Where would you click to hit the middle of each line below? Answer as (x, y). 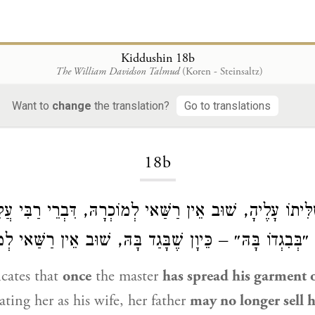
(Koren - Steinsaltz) (222, 71)
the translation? (130, 105)
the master (127, 276)
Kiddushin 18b (157, 58)
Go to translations (227, 105)
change (72, 105)
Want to (32, 105)
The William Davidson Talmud (117, 71)
